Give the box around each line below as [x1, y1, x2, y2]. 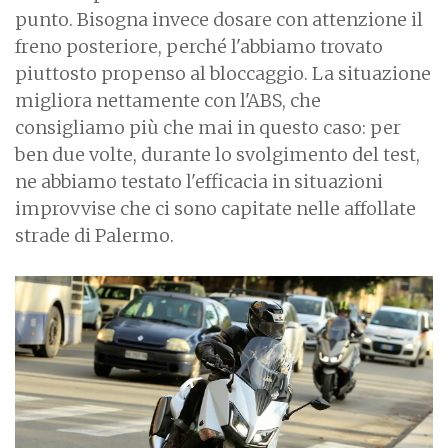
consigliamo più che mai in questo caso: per [15, 115, 401, 139]
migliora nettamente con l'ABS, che [15, 88, 321, 112]
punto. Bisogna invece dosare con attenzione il [15, 7, 423, 31]
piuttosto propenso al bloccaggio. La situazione [15, 61, 431, 85]
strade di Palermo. [15, 223, 174, 247]
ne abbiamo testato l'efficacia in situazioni [15, 169, 383, 193]
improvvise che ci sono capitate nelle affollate [15, 196, 416, 220]
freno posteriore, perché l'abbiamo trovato [15, 34, 383, 58]
